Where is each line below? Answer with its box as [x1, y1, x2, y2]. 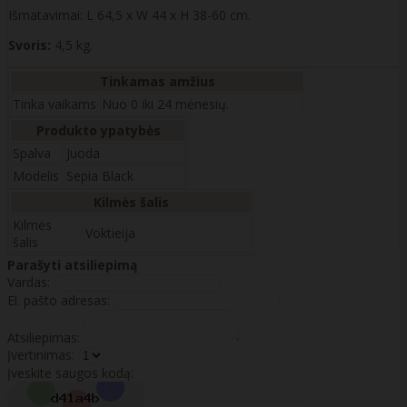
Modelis [13, 167, 59, 185]
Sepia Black [66, 167, 134, 185]
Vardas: [7, 273, 50, 292]
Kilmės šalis [94, 194, 169, 212]
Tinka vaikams [13, 95, 96, 114]
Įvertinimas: [7, 346, 74, 364]
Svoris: [8, 36, 51, 55]
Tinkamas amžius [99, 73, 215, 91]
